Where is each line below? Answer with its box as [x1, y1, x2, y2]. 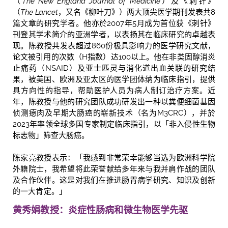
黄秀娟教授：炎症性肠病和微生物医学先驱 [13, 204, 188, 217]
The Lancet [20, 8, 58, 17]
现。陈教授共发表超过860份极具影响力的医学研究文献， [13, 41, 215, 51]
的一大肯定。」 [13, 187, 67, 196]
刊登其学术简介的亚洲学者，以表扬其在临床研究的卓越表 [13, 30, 215, 40]
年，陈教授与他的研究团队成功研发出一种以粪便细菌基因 [13, 97, 215, 107]
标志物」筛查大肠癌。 [13, 131, 89, 140]
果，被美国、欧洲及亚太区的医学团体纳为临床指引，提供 [13, 75, 215, 84]
